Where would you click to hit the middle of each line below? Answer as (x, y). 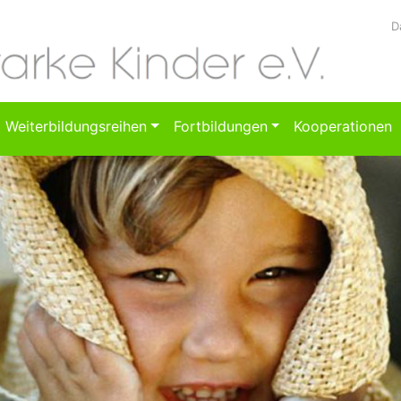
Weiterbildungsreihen (76, 127)
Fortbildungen (220, 127)
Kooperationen (343, 127)
